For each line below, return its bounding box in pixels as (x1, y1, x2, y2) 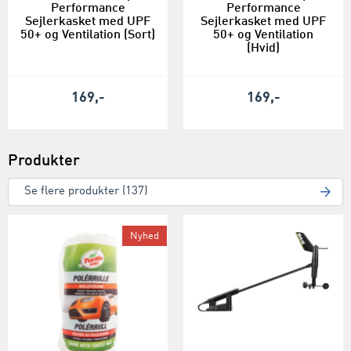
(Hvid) (247, 42, 280, 55)
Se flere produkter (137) (24, 185, 147, 197)
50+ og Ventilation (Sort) (20, 28, 155, 42)
